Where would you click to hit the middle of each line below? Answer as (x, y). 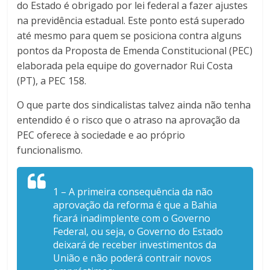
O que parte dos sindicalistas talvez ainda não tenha (134, 105)
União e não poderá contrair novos (133, 258)
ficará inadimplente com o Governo (132, 218)
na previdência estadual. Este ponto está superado (131, 20)
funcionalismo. (50, 150)
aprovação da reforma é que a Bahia (135, 205)
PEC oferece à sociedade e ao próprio (101, 135)
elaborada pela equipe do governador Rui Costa (125, 65)
